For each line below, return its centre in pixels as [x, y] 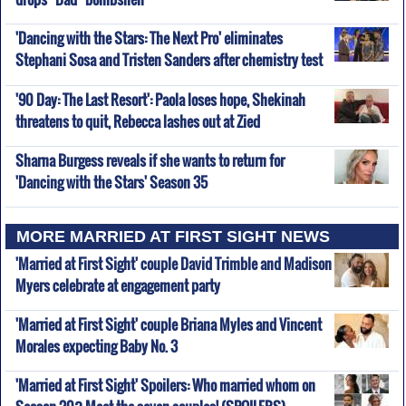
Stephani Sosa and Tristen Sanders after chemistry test [169, 57]
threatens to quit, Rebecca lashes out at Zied [137, 118]
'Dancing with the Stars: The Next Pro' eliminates [149, 39]
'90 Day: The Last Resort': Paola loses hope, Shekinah [160, 99]
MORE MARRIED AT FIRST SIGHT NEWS [174, 236]
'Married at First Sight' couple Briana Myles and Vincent [168, 325]
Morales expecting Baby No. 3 [96, 343]
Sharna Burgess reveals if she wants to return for [150, 161]
